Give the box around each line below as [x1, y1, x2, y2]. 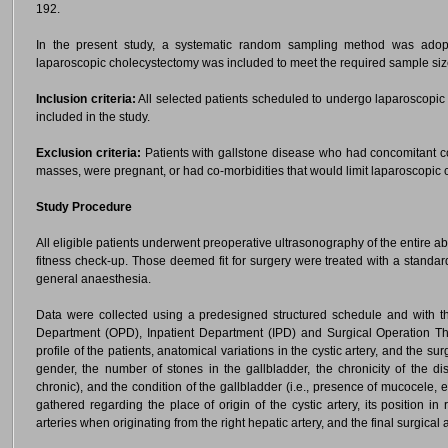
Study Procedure [36, 200, 132, 214]
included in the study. [36, 110, 150, 124]
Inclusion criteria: [36, 92, 136, 106]
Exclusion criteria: [36, 146, 141, 160]
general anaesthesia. [36, 272, 151, 286]
